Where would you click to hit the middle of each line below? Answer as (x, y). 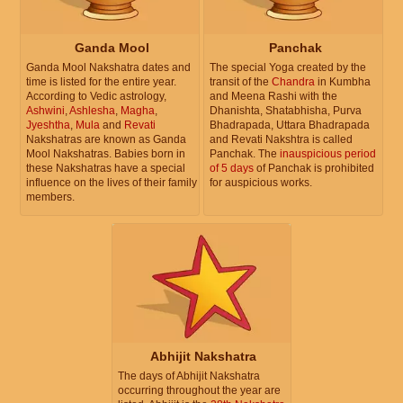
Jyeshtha (48, 125)
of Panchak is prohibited (314, 168)
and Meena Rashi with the (273, 96)
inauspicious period (328, 153)
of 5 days (232, 168)
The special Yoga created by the (288, 67)
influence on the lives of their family (112, 182)
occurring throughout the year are (199, 391)
